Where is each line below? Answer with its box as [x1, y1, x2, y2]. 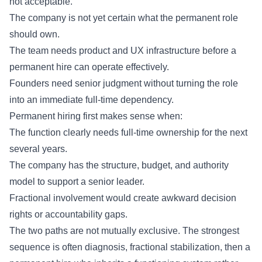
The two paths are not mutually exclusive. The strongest [9, 225, 239, 236]
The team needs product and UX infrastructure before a [9, 45, 236, 56]
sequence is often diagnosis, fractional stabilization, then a [9, 242, 250, 252]
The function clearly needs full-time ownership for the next [9, 127, 247, 137]
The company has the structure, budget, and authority [9, 160, 229, 170]
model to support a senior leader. [9, 176, 144, 187]
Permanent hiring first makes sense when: [9, 111, 182, 121]
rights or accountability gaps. [9, 209, 127, 219]
